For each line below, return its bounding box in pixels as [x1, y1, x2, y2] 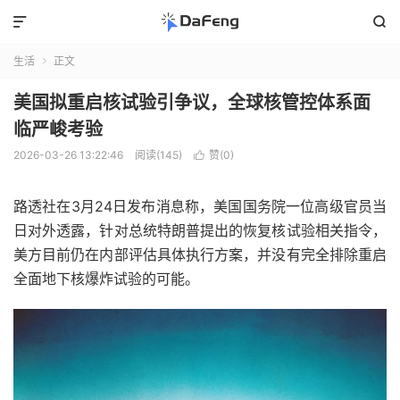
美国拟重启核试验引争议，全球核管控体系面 [13, 92, 371, 113]
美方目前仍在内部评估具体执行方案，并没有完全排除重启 [13, 246, 387, 263]
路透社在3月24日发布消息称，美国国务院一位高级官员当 [13, 197, 387, 215]
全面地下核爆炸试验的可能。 [13, 270, 199, 287]
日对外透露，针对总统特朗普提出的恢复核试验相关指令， [13, 221, 387, 239]
